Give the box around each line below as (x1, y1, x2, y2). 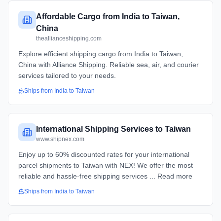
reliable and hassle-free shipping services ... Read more (18, 172, 192, 180)
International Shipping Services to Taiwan (36, 125, 191, 133)
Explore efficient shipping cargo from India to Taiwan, (18, 50, 183, 58)
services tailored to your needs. (18, 72, 116, 79)
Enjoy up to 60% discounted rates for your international (18, 150, 189, 158)
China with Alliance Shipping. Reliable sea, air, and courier (18, 61, 199, 69)
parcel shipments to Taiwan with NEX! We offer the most (18, 161, 193, 169)
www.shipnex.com (36, 136, 84, 143)
